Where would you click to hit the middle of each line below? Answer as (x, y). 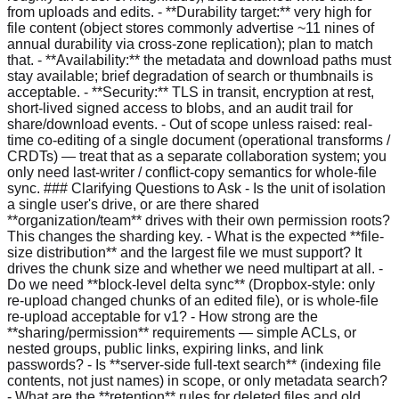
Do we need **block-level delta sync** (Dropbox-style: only (191, 284)
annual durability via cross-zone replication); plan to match (190, 44)
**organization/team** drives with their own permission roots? (199, 220)
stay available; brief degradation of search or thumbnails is (190, 76)
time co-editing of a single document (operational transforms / (199, 140)
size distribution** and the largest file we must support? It (184, 252)
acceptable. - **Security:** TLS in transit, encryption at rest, (191, 92)
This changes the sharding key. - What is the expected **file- (195, 236)
